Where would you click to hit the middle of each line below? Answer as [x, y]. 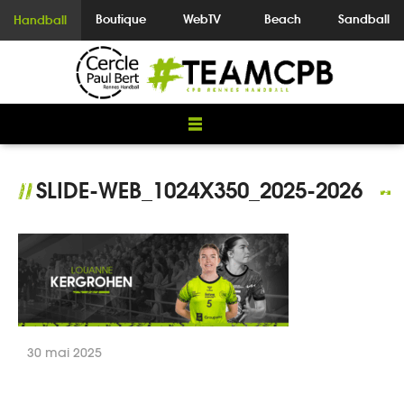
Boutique [121, 19]
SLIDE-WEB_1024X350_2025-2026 [199, 190]
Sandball [363, 19]
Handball [41, 20]
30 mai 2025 [64, 352]
